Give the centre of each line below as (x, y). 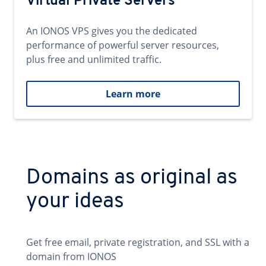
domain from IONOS (71, 256)
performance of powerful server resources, (123, 45)
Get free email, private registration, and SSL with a (138, 242)
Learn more (133, 94)
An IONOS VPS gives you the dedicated (112, 31)
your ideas (75, 202)
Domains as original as (132, 178)
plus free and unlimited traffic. (94, 59)
